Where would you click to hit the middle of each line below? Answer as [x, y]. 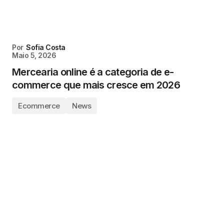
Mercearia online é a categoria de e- [93, 72]
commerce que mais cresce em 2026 [96, 85]
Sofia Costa [46, 47]
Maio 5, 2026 [34, 55]
